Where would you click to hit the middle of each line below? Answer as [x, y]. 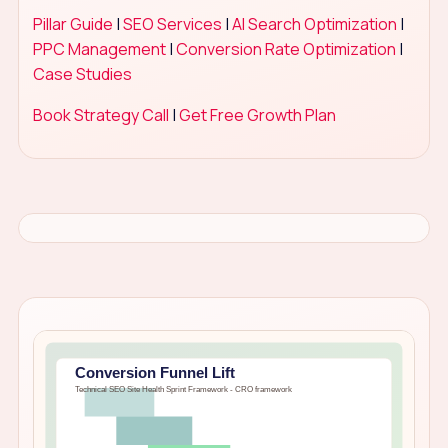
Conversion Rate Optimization [285, 48]
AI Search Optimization [314, 23]
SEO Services [172, 23]
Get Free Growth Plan [257, 114]
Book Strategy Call [100, 114]
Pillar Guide [72, 23]
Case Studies [82, 73]
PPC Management [99, 48]
